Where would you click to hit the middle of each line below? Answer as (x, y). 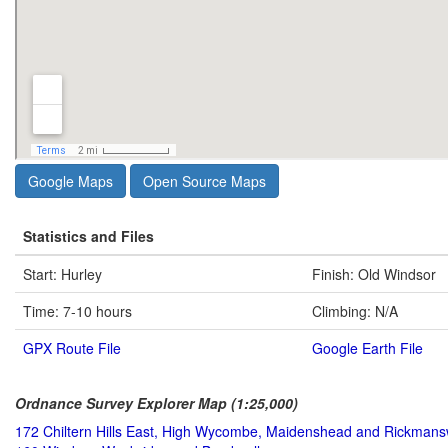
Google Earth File (367, 347)
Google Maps (70, 180)
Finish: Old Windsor (374, 273)
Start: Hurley (62, 273)
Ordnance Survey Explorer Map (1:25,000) (156, 402)
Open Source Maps (204, 180)
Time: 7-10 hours (77, 310)
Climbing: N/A (355, 310)
